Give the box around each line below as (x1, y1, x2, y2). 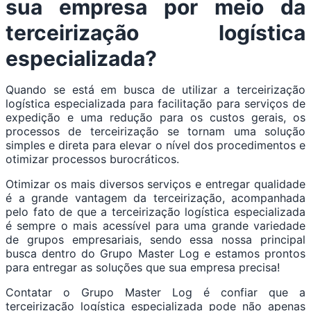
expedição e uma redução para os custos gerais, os (6, 110, 305, 125)
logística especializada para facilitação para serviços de (6, 96, 305, 111)
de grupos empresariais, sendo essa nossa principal (6, 233, 305, 247)
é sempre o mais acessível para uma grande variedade (6, 219, 305, 233)
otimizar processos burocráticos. (6, 152, 179, 167)
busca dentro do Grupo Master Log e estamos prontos (6, 246, 305, 261)
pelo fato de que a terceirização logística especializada (6, 205, 305, 219)
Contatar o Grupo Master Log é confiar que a (6, 285, 305, 300)
